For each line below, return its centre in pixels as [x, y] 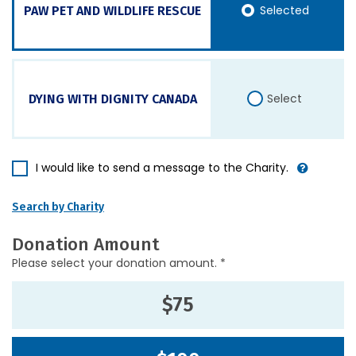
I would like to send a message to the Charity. [162, 168]
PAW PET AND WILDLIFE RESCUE [113, 10]
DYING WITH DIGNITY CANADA [112, 99]
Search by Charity [58, 207]
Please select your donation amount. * [119, 263]
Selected [285, 10]
